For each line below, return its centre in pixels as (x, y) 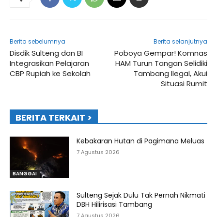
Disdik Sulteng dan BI (46, 53)
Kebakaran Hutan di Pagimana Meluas (141, 141)
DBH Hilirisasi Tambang (115, 204)
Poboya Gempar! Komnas (161, 53)
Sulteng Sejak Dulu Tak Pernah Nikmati (141, 195)
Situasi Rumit (184, 84)
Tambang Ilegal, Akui (170, 74)
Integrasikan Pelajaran (49, 63)
